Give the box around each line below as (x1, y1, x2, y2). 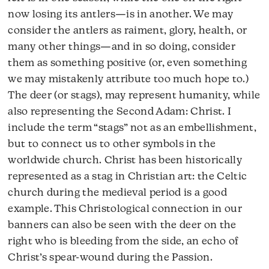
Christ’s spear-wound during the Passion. (8, 253, 213, 264)
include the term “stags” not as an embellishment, (8, 123, 257, 134)
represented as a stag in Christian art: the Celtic (8, 172, 247, 183)
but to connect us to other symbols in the (8, 139, 216, 150)
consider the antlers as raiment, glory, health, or (8, 26, 247, 37)
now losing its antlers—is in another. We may (8, 10, 234, 20)
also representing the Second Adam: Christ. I (8, 107, 232, 118)
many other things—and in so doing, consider (8, 42, 236, 53)
